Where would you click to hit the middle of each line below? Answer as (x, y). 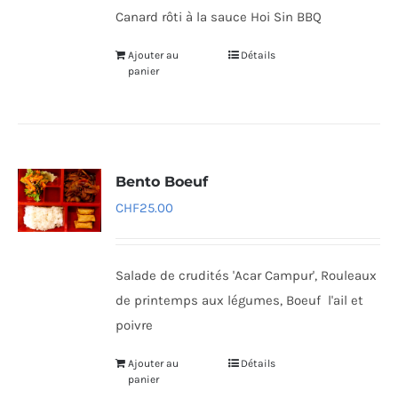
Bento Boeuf (162, 181)
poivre (138, 325)
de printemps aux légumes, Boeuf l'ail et (240, 300)
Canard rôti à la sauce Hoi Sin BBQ (219, 16)
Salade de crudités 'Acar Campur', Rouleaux (247, 275)
